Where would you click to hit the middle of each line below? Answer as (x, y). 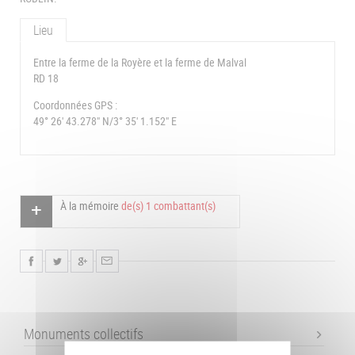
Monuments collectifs (84, 334)
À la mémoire (90, 205)
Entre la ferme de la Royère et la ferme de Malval (140, 62)
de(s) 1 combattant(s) (168, 205)
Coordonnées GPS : (75, 105)
